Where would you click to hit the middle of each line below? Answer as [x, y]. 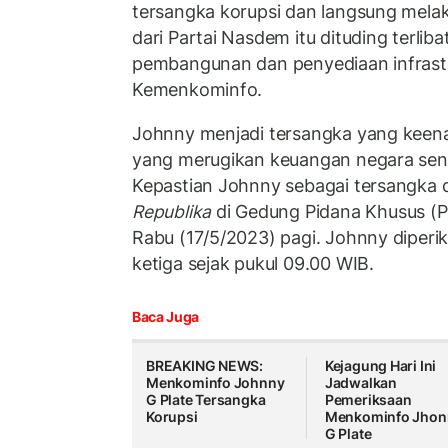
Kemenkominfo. [197, 90]
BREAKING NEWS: [205, 366]
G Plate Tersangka [206, 400]
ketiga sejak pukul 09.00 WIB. [253, 263]
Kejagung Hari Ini [380, 366]
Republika [172, 211]
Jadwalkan [360, 383]
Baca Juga [165, 317]
